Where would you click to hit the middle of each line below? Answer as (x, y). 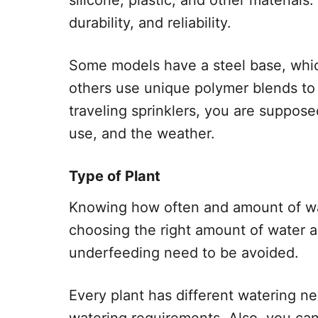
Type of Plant (115, 176)
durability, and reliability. (150, 23)
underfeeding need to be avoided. (184, 253)
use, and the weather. (142, 133)
